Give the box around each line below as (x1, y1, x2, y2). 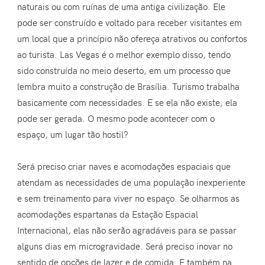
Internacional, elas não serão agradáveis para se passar (17, 224, 237, 237)
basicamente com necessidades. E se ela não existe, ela (17, 96, 238, 109)
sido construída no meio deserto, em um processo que (17, 64, 231, 77)
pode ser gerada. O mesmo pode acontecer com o (17, 112, 215, 125)
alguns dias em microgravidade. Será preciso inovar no (17, 240, 233, 253)
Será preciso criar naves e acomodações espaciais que (17, 160, 231, 173)
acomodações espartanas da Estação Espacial (17, 208, 199, 221)
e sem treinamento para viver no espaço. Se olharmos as (17, 192, 240, 205)
